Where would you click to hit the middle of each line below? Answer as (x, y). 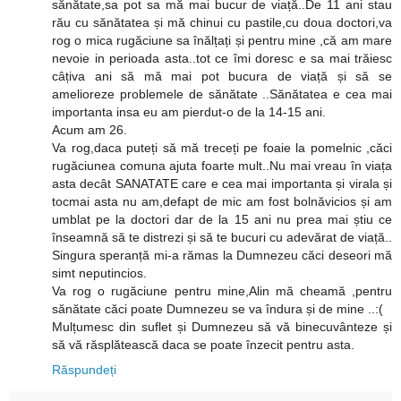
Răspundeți (84, 369)
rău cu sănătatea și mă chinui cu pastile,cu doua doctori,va (222, 22)
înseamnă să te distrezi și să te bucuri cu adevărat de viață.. (222, 237)
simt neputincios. (99, 273)
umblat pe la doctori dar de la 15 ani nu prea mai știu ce (222, 219)
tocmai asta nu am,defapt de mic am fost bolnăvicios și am (222, 201)
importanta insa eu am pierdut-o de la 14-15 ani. (189, 111)
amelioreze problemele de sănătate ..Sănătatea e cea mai (222, 94)
